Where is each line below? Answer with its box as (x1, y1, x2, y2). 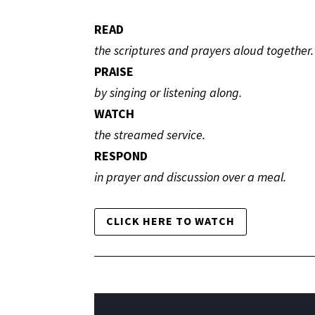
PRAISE (94, 63, 134, 79)
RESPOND (94, 147, 148, 164)
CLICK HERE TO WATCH (106, 214, 236, 229)
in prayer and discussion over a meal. (94, 168, 287, 185)
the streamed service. (94, 126, 206, 143)
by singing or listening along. (94, 84, 243, 101)
